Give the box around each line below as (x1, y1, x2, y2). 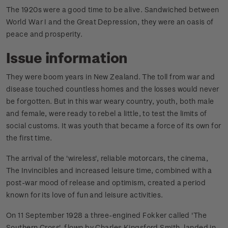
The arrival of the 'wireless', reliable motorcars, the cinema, (6, 154, 209, 163)
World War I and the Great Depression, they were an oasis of (6, 17, 214, 26)
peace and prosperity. (6, 30, 83, 39)
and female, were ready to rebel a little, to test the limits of (6, 109, 207, 118)
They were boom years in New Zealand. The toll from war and (6, 72, 215, 81)
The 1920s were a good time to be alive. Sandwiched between (6, 5, 219, 14)
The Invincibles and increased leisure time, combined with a (6, 166, 212, 175)
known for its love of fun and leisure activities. (6, 190, 163, 199)
